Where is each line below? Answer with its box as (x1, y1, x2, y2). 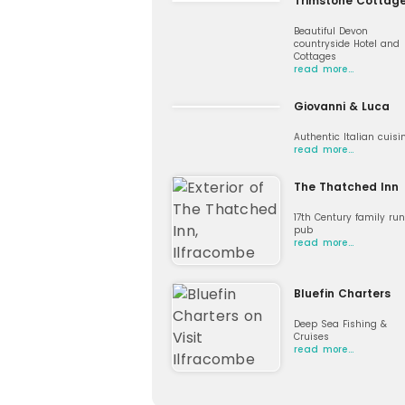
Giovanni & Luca (294, 98, 390, 114)
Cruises (294, 329, 329, 344)
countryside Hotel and (294, 36, 400, 51)
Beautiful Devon (294, 24, 368, 38)
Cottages (294, 49, 336, 63)
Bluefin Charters (294, 285, 391, 301)
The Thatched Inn (294, 178, 399, 194)
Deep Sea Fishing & (294, 316, 387, 331)
